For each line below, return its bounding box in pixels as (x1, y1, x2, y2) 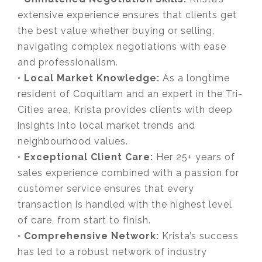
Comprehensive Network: (24, 230, 159, 242)
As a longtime (160, 73, 230, 84)
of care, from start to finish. (18, 215, 151, 226)
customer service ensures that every (18, 183, 194, 195)
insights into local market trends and (18, 120, 195, 132)
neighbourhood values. (18, 136, 128, 147)
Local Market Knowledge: (24, 73, 160, 84)
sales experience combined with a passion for (18, 167, 239, 179)
